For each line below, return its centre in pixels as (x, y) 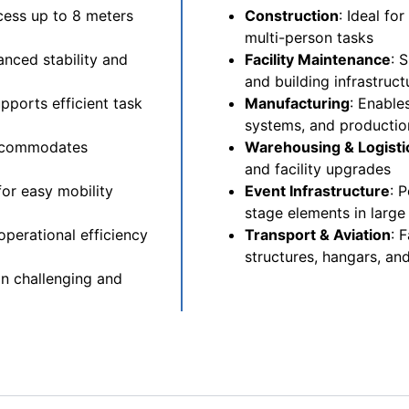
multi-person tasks (309, 37)
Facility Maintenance (318, 59)
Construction (292, 16)
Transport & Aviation (318, 235)
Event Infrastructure (317, 191)
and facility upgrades (318, 169)
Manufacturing (297, 103)
